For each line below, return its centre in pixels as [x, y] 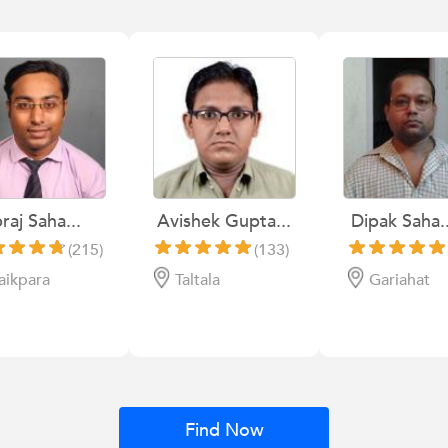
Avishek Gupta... [224, 221]
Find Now [224, 430]
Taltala [197, 279]
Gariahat [399, 279]
